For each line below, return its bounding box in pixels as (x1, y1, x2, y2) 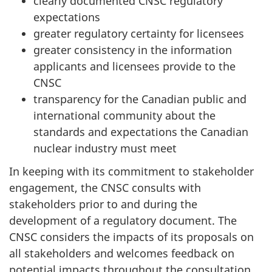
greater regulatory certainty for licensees (33, 25, 244, 41)
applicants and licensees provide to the (33, 58, 236, 73)
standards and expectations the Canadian (33, 124, 248, 139)
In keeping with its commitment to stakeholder (9, 164, 254, 179)
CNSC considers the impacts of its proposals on (9, 229, 254, 245)
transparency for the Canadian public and (33, 91, 246, 106)
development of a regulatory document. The (9, 213, 237, 228)
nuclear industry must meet (33, 140, 177, 155)
